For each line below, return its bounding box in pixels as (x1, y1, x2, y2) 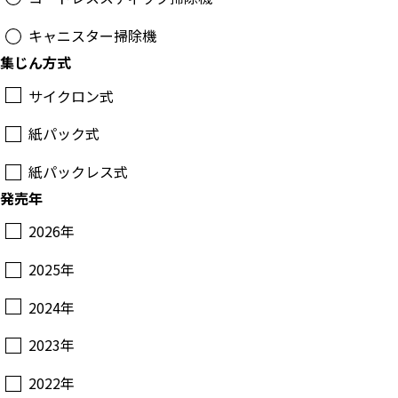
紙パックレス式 (28, 160, 128, 182)
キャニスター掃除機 (28, 24, 156, 46)
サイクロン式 (28, 84, 114, 107)
